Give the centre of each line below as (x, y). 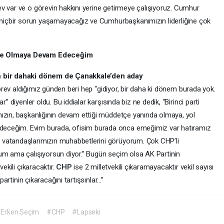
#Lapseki (86, 212)
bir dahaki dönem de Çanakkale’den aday (73, 76)
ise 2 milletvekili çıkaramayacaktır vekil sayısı (144, 167)
